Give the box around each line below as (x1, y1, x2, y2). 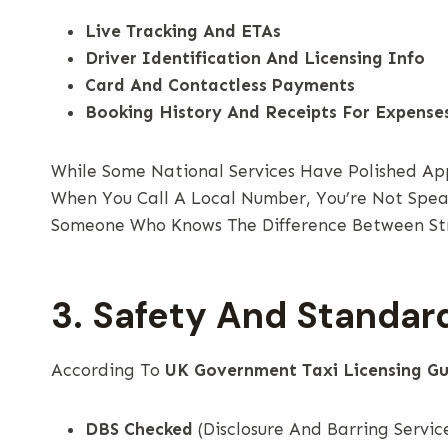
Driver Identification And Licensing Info (85, 47, 425, 68)
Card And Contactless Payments (85, 74, 355, 95)
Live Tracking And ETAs (85, 20, 281, 41)
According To (51, 359, 165, 380)
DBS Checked (85, 418, 193, 439)
